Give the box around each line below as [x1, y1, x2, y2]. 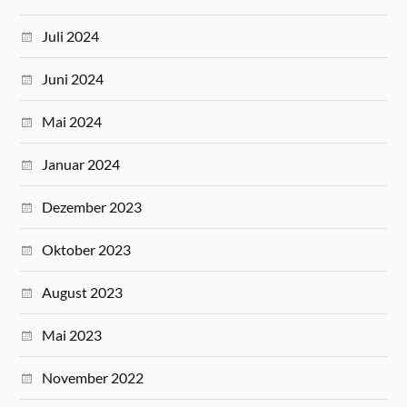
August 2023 [42, 283, 124, 302]
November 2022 [42, 369, 144, 387]
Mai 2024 [42, 113, 103, 131]
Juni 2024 [42, 70, 104, 88]
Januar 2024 [42, 155, 121, 174]
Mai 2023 [42, 326, 103, 344]
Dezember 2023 [42, 198, 143, 216]
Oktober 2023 [42, 241, 132, 259]
